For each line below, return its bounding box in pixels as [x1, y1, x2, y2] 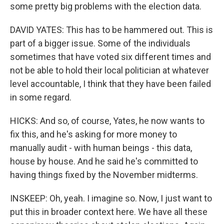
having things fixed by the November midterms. [10, 169, 198, 180]
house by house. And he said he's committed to [10, 156, 198, 166]
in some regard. [10, 92, 71, 102]
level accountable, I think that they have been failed [10, 78, 211, 89]
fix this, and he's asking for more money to [10, 129, 177, 139]
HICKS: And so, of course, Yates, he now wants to [10, 115, 204, 126]
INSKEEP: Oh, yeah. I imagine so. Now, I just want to [10, 193, 212, 203]
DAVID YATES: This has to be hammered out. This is [10, 24, 213, 35]
